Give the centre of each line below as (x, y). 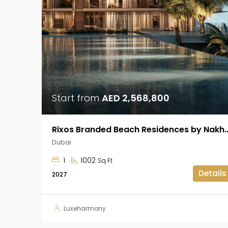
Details (212, 173)
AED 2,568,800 (136, 98)
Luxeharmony (85, 208)
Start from (77, 98)
